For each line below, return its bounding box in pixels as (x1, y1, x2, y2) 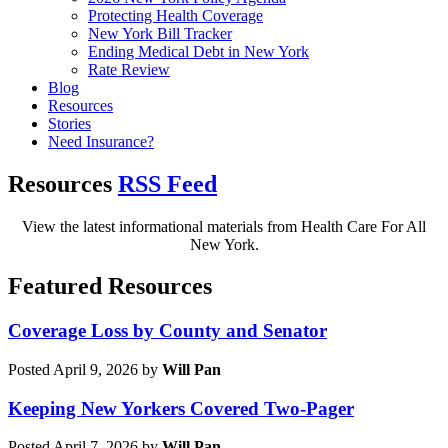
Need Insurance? (48, 132, 154, 150)
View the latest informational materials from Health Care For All (22, 217, 426, 235)
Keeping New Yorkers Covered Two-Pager (8, 397, 354, 419)
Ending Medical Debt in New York (88, 42, 309, 60)
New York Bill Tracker (88, 24, 232, 42)
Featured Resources (8, 273, 212, 300)
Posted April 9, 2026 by (8, 361, 162, 379)
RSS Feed (118, 170, 217, 197)
